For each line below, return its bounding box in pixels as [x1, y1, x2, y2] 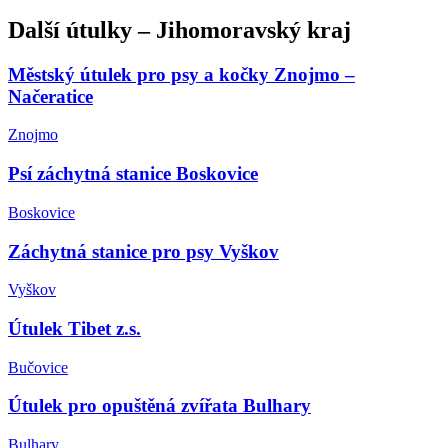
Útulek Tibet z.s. [8, 318, 141, 339]
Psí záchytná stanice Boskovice [8, 163, 258, 185]
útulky [66, 16, 132, 43]
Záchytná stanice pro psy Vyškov [8, 240, 279, 262]
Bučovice [8, 358, 68, 376]
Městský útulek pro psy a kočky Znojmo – [8, 63, 355, 85]
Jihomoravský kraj [156, 16, 351, 43]
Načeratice [8, 85, 93, 107]
